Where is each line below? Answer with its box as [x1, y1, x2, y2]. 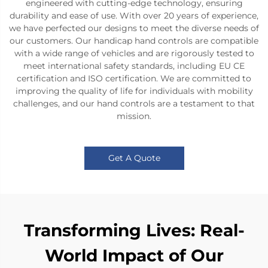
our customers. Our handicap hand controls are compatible [10, 35, 258, 47]
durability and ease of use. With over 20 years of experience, [10, 10, 258, 22]
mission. [117, 111, 151, 122]
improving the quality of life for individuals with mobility [15, 86, 253, 97]
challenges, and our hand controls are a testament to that [13, 98, 255, 109]
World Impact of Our [44, 245, 224, 266]
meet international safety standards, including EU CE [23, 60, 245, 72]
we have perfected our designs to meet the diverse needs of [9, 23, 259, 34]
